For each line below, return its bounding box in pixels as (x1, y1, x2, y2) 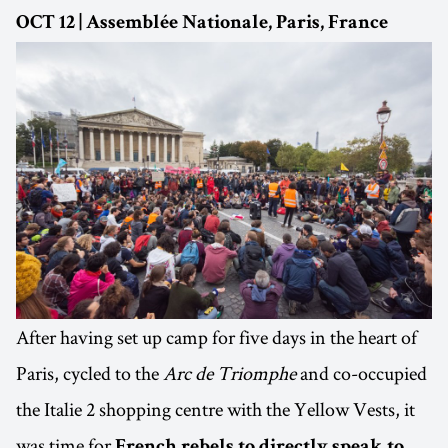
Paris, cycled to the (16, 359, 163, 386)
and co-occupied (296, 359, 427, 386)
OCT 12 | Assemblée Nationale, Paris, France (16, 13, 388, 34)
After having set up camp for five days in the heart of (16, 323, 417, 350)
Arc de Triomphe (163, 359, 296, 386)
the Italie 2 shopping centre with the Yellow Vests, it (16, 395, 415, 422)
